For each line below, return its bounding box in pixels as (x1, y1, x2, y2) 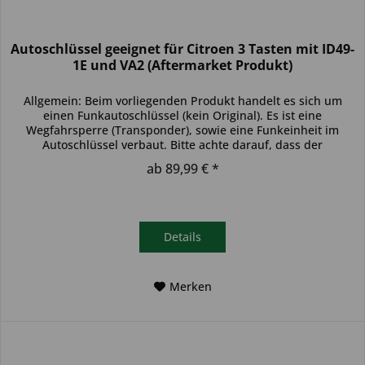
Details (164, 229, 202, 245)
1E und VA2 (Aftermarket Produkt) (73, 56, 293, 75)
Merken (169, 279, 212, 295)
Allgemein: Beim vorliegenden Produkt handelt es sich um (23, 93, 342, 109)
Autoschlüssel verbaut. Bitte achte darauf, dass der (42, 137, 323, 153)
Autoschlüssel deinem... (117, 152, 248, 168)
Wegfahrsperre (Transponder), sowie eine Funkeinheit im (26, 122, 340, 139)
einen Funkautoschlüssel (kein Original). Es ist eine (43, 108, 323, 124)
